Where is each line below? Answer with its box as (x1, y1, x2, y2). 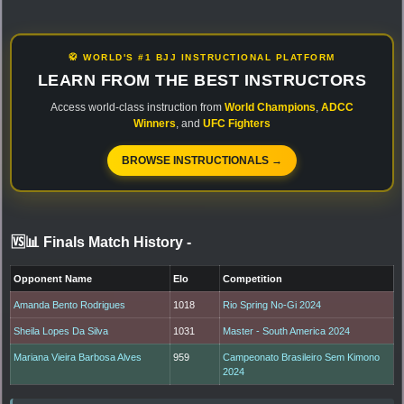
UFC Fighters (203, 116, 271, 130)
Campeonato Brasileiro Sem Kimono (223, 351, 381, 363)
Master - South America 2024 (223, 325, 351, 336)
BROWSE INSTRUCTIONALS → (122, 153, 282, 167)
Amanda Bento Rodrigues (14, 298, 126, 310)
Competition (223, 272, 283, 284)
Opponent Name (14, 272, 93, 284)
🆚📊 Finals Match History (11, 234, 187, 250)
